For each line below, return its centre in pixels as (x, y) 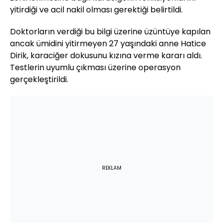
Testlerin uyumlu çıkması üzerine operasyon (95, 67)
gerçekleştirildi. (39, 79)
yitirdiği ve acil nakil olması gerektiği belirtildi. (96, 9)
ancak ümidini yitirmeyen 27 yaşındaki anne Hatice (108, 43)
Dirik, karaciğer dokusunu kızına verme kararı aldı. (106, 55)
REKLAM (111, 168)
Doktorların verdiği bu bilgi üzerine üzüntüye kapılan (110, 31)
